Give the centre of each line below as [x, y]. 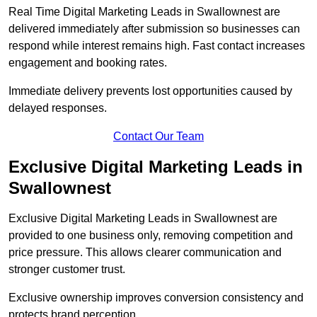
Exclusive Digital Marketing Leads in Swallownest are [143, 219]
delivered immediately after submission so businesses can [154, 29]
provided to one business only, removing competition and [151, 236]
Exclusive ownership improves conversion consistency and [156, 298]
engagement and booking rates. [88, 63]
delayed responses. [58, 108]
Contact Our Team [158, 137]
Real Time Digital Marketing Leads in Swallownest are [144, 12]
